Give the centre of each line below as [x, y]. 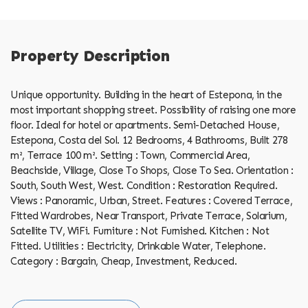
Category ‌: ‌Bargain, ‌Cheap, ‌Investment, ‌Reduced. [124, 261]
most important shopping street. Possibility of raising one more [153, 110]
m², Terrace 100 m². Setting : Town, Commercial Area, [130, 155]
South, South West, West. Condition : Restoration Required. [144, 185]
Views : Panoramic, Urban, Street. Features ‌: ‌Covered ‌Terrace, [152, 200]
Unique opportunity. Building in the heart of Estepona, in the [146, 95]
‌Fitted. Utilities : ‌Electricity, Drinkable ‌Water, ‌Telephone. [138, 246]
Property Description [90, 56]
